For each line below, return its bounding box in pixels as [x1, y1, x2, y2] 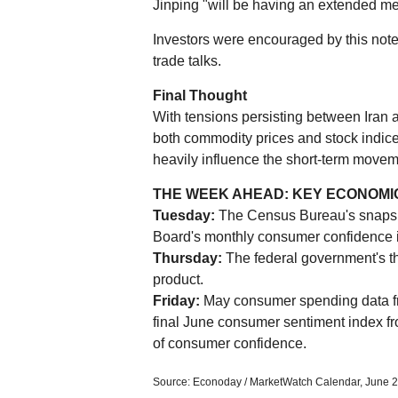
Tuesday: [153, 208, 215, 223]
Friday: [153, 293, 200, 308]
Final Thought [153, 88, 247, 103]
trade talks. [153, 53, 221, 68]
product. [153, 272, 203, 287]
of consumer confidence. [153, 336, 306, 351]
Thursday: [153, 251, 222, 266]
